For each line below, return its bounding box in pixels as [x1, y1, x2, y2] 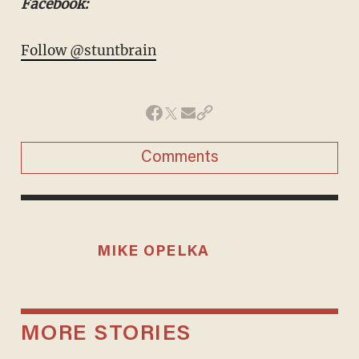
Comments [140, 149, 219, 166]
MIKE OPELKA [96, 244, 210, 260]
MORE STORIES [20, 324, 192, 346]
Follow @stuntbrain [20, 41, 156, 59]
